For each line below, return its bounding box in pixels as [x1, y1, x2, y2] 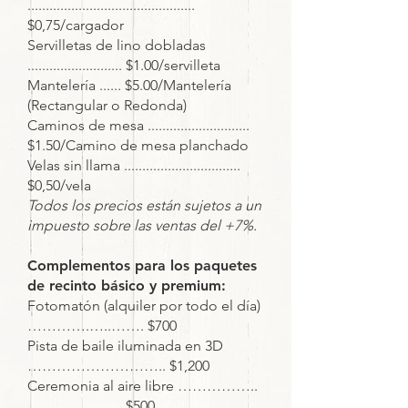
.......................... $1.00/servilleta [27, 56, 220, 74]
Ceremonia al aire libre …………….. [27, 377, 258, 394]
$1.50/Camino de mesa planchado [27, 137, 249, 154]
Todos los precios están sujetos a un [27, 197, 261, 214]
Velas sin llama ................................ [27, 157, 240, 174]
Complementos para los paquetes [27, 257, 257, 274]
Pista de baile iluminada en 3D [27, 337, 223, 354]
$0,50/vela [27, 177, 91, 194]
